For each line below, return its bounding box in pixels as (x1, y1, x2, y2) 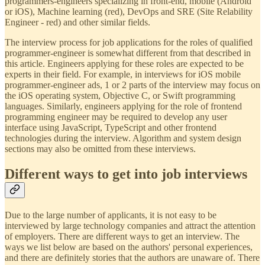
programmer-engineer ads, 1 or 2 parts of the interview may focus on (5, 80, 260, 91)
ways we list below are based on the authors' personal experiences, (5, 241, 253, 252)
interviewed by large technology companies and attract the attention (5, 220, 256, 231)
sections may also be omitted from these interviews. (5, 144, 196, 154)
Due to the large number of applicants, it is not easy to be (5, 209, 216, 220)
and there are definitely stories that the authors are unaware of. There (5, 252, 260, 263)
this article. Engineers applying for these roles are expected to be (5, 59, 244, 69)
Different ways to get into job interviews (5, 166, 247, 182)
